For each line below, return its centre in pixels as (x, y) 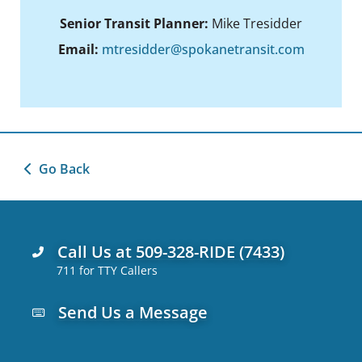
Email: (80, 50)
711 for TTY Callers (107, 271)
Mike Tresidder (255, 24)
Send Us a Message (133, 313)
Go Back (64, 169)
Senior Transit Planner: (134, 24)
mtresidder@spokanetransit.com (203, 50)
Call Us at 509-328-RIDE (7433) (170, 252)
